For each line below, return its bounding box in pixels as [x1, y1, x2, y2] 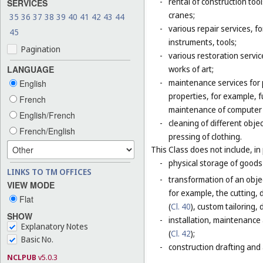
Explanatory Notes [21, 221, 88, 232]
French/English [17, 124, 75, 137]
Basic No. [21, 234, 53, 245]
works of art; [168, 63, 214, 75]
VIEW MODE [7, 178, 55, 191]
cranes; [168, 9, 195, 21]
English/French [17, 109, 75, 121]
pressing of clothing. [168, 131, 242, 143]
